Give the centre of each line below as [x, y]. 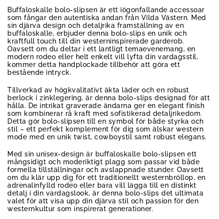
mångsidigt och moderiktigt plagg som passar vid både [103, 162]
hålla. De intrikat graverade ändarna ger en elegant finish [106, 105]
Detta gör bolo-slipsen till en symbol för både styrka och [106, 121]
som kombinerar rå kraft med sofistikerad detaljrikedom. [105, 113]
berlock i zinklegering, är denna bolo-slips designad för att [109, 98]
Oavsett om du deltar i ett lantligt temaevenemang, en [101, 49]
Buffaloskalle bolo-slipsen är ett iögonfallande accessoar [106, 10]
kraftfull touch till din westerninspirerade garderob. [96, 41]
